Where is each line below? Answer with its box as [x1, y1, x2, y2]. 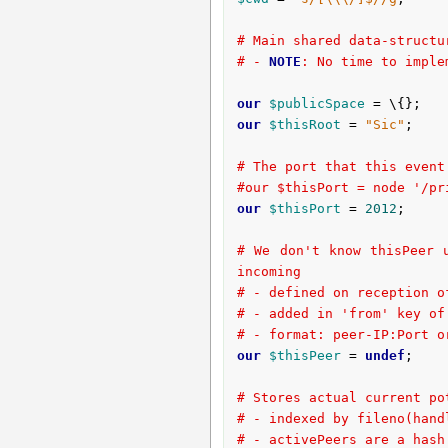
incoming [236, 264, 301, 280]
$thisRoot [268, 117, 341, 133]
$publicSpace [268, 96, 365, 112]
